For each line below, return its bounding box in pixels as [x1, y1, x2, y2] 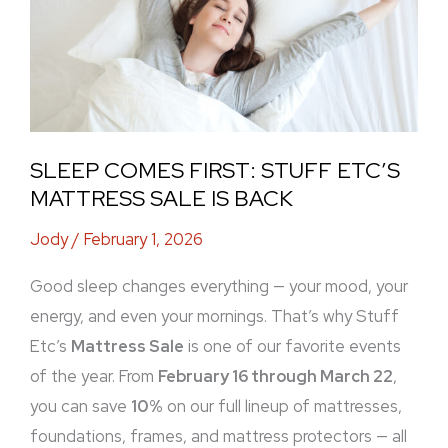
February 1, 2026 [84, 228, 203, 251]
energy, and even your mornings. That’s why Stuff [30, 305, 399, 328]
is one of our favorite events [184, 335, 401, 358]
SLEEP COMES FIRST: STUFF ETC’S [30, 155, 400, 185]
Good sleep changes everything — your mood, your [30, 275, 408, 298]
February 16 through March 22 [158, 365, 393, 388]
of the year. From [30, 365, 158, 388]
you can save [30, 395, 131, 418]
